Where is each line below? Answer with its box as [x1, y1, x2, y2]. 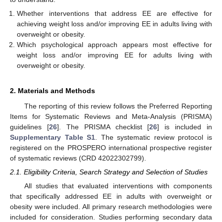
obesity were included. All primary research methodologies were [10, 203, 212, 211]
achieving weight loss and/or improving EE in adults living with [17, 20, 212, 28]
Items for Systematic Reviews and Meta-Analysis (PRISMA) [10, 112, 212, 120]
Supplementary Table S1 [10, 133, 96, 141]
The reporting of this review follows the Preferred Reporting [24, 102, 212, 110]
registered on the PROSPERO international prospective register [10, 144, 212, 152]
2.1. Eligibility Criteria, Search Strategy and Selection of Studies [10, 168, 208, 176]
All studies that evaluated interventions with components [24, 182, 212, 190]
